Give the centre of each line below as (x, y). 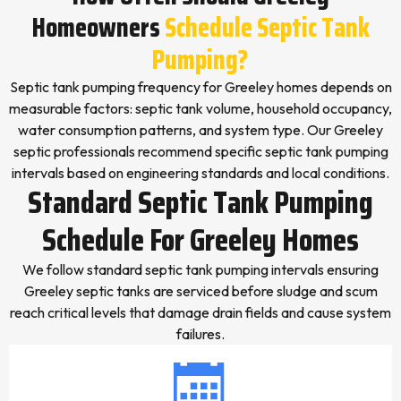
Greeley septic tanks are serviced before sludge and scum (200, 291)
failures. (200, 334)
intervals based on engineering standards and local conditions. (200, 173)
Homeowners (96, 27)
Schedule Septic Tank (267, 27)
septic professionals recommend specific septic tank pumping (200, 151)
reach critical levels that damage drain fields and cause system (200, 312)
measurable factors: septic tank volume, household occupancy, (200, 108)
